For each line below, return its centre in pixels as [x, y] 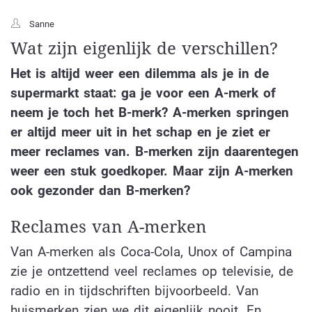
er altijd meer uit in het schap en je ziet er [140, 132]
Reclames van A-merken [108, 227]
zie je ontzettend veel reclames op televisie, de [152, 272]
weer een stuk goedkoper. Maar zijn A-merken [152, 171]
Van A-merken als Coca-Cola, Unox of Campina [151, 252]
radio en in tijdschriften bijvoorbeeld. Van [134, 291]
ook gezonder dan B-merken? [103, 190]
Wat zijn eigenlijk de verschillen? [144, 48]
